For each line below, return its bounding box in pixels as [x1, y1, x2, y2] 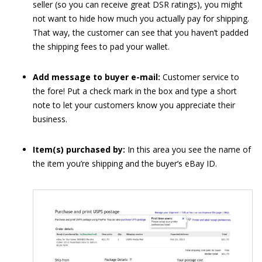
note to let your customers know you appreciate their [33, 99, 235, 111]
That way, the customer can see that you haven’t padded [33, 27, 249, 38]
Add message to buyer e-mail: [33, 71, 160, 82]
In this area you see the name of [125, 144, 251, 155]
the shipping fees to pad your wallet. [33, 41, 170, 52]
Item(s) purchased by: [33, 144, 125, 155]
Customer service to [160, 71, 239, 82]
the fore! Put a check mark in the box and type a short [33, 85, 237, 96]
